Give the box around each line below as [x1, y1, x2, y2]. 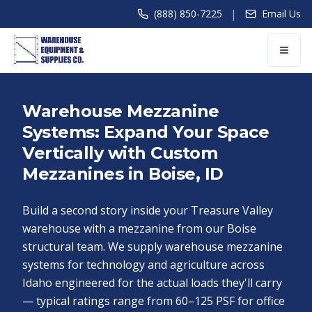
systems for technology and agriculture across [22, 257, 265, 272]
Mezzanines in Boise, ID [22, 164, 224, 184]
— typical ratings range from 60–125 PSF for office [22, 293, 285, 309]
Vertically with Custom [22, 143, 218, 163]
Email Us [262, 7, 301, 20]
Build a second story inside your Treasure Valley [22, 203, 273, 218]
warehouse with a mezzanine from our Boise [22, 221, 256, 236]
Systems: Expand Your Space [22, 122, 270, 142]
